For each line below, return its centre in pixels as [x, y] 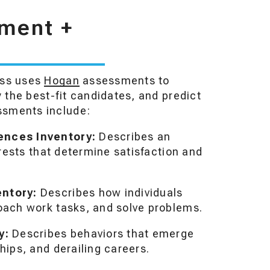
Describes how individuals [111, 193]
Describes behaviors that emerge [102, 234]
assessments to [124, 80]
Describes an [133, 137]
